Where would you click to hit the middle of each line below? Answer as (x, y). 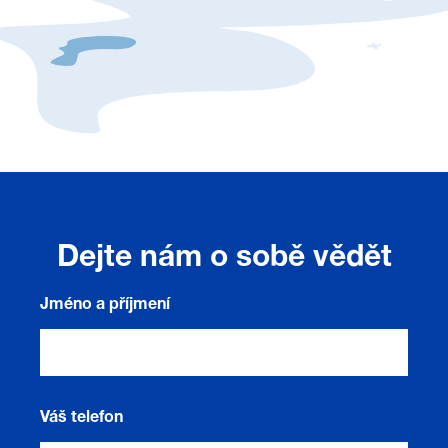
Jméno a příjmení (105, 306)
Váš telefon (82, 419)
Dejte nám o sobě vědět (224, 260)
